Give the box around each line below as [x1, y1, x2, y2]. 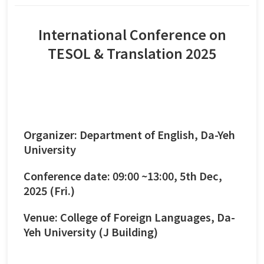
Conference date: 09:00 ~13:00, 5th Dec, [24, 167, 222, 183]
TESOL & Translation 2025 [48, 42, 216, 63]
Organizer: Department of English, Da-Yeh [24, 126, 235, 142]
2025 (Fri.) [24, 182, 75, 198]
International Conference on [38, 24, 226, 44]
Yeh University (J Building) [24, 223, 158, 239]
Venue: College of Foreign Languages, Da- [24, 209, 235, 225]
